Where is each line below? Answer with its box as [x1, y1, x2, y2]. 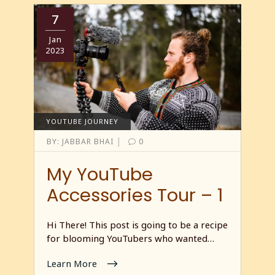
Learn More [47, 257, 99, 270]
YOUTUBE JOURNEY [46, 116, 118, 126]
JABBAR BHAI [60, 136, 116, 147]
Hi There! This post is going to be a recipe [47, 219, 228, 231]
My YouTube [47, 162, 153, 187]
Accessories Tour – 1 [47, 183, 223, 208]
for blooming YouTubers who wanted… [47, 232, 214, 245]
